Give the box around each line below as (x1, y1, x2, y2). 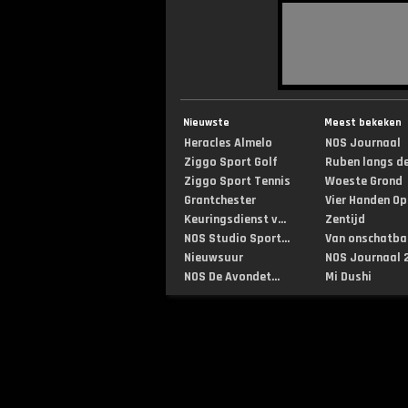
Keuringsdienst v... (184, 211, 286, 228)
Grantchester (184, 192, 256, 209)
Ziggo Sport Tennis (184, 173, 291, 189)
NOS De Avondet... (184, 269, 280, 285)
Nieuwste (183, 116, 229, 129)
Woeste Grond (325, 173, 403, 189)
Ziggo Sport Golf (184, 154, 278, 170)
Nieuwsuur (184, 250, 243, 266)
